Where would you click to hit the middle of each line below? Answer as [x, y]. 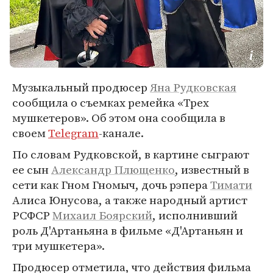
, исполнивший [195, 215]
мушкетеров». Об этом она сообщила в [119, 118]
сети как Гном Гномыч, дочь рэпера [111, 185]
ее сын [32, 169]
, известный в [212, 169]
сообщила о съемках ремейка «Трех [111, 102]
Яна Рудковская [193, 87]
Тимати [231, 185]
